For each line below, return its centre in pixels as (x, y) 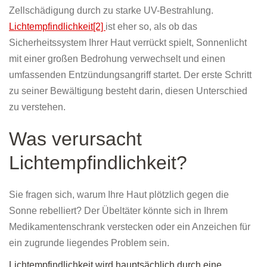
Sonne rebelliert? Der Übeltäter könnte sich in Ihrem (118, 211)
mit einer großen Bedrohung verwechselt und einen (117, 59)
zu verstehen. (37, 107)
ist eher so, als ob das (151, 27)
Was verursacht (75, 139)
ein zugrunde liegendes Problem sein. (89, 243)
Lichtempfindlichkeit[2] (57, 27)
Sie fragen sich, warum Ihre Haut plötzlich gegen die (119, 195)
